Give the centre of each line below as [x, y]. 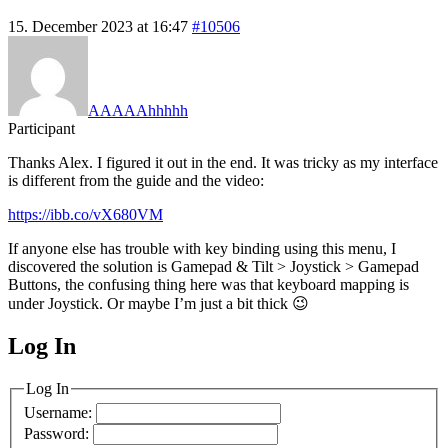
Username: [60, 413]
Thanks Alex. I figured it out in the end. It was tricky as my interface [223, 162]
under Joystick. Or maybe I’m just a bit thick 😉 [158, 303]
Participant [41, 128]
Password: [58, 434]
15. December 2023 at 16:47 [98, 26]
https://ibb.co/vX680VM [85, 214]
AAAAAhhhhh [138, 110]
